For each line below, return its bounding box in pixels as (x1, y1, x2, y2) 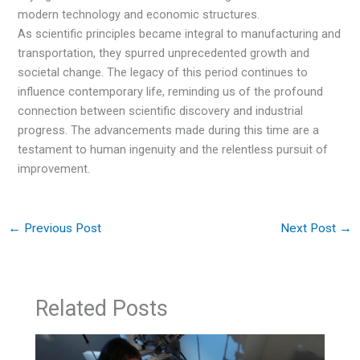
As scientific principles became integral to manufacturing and (18, 27, 342, 42)
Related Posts (35, 295, 169, 321)
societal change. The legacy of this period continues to (18, 65, 309, 80)
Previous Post (20, 221, 101, 236)
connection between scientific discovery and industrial (18, 104, 304, 119)
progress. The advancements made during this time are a (18, 123, 320, 138)
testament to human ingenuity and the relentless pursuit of (18, 142, 329, 157)
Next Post (280, 221, 340, 236)
